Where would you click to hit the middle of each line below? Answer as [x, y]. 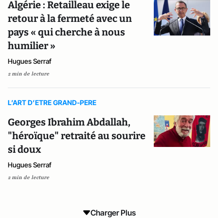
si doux [24, 149]
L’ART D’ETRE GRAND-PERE [52, 102]
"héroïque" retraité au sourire [77, 136]
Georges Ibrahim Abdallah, [69, 122]
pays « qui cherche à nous [66, 32]
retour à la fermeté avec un [70, 18]
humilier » [32, 45]
